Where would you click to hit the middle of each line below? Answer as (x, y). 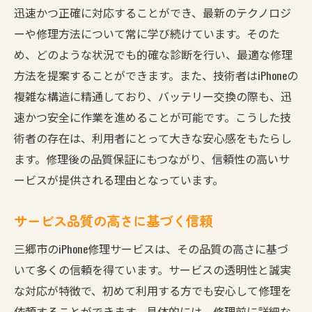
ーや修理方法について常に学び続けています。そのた (147, 33)
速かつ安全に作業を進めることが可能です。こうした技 (153, 117)
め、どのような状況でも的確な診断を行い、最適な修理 (153, 54)
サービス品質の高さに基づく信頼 (113, 220)
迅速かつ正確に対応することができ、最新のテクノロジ (153, 12)
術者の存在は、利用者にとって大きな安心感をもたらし (153, 138)
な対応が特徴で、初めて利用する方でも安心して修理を (153, 290)
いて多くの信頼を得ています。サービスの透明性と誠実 (153, 269)
